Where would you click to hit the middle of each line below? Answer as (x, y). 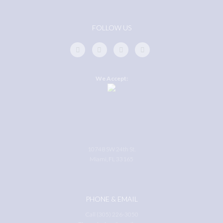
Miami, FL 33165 (111, 159)
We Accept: (111, 78)
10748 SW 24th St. (111, 149)
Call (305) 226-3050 (111, 214)
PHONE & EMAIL (111, 199)
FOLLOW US (111, 28)
